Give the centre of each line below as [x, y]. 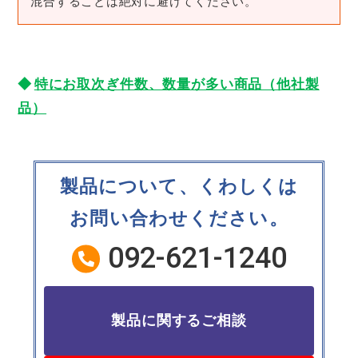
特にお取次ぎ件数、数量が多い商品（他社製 [177, 84]
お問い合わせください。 [179, 219]
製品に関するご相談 [179, 320]
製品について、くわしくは [179, 187]
